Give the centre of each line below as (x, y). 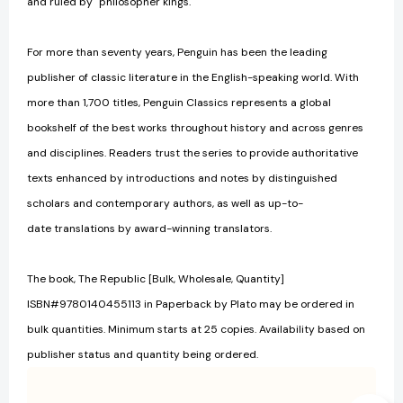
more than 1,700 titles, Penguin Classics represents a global (179, 102)
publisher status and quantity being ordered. (143, 354)
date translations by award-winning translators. (149, 228)
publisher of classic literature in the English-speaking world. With (193, 77)
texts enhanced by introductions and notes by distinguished (182, 178)
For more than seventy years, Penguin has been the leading (177, 52)
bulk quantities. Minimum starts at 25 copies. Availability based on (196, 329)
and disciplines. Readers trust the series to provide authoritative (193, 152)
